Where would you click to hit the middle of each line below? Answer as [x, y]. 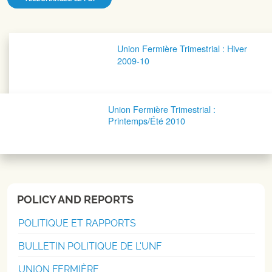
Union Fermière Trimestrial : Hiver [182, 49]
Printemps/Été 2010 [147, 121]
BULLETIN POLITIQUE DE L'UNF [90, 246]
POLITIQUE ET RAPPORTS [77, 223]
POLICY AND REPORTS [75, 200]
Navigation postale [75, 42]
